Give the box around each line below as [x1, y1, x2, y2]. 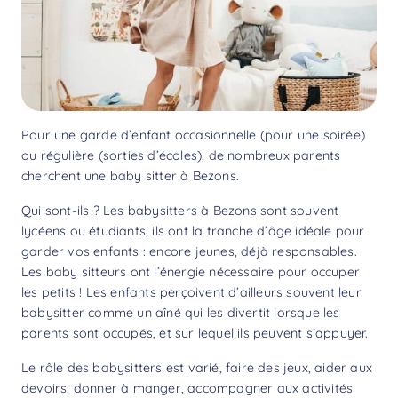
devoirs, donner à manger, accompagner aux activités [21, 379, 354, 396]
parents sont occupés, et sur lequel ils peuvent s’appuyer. [21, 324, 369, 341]
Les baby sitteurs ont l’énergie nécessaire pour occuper [21, 263, 361, 280]
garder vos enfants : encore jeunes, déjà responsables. [21, 243, 357, 259]
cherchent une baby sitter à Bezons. [21, 167, 239, 184]
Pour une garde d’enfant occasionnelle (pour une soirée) [21, 126, 366, 143]
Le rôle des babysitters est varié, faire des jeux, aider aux [21, 359, 373, 376]
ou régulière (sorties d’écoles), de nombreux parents [21, 147, 341, 163]
